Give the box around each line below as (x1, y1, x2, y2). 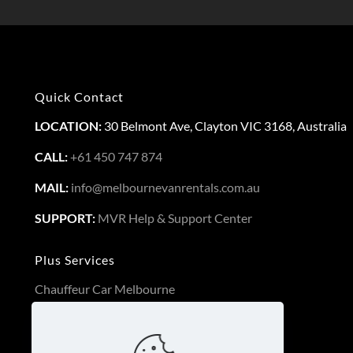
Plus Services (35, 252, 115, 267)
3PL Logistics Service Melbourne (35, 319, 210, 334)
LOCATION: (35, 118, 104, 133)
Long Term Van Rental (35, 300, 152, 315)
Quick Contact (35, 89, 124, 104)
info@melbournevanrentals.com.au (71, 180, 260, 195)
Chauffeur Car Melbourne (35, 281, 175, 296)
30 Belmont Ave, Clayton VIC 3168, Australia (104, 118, 347, 133)
